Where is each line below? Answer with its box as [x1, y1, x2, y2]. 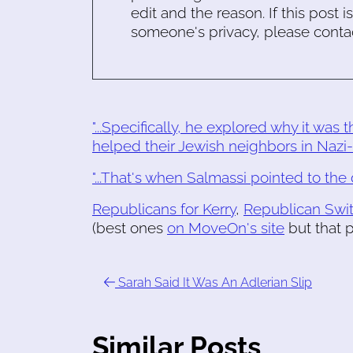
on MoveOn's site [167, 219, 284, 236]
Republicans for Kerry [92, 200, 236, 217]
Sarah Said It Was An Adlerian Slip [115, 275, 312, 290]
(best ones [92, 219, 167, 236]
